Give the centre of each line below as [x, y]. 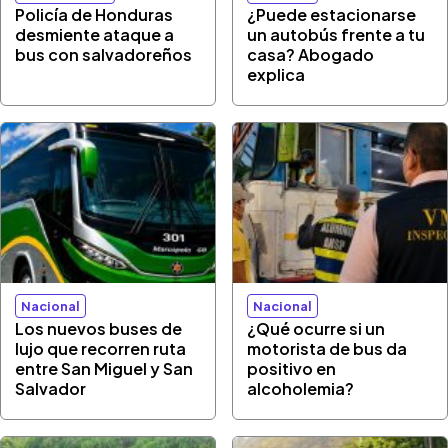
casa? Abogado [311, 54]
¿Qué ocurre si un [316, 328]
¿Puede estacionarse [332, 14]
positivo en [292, 368]
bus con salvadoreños [104, 54]
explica [276, 74]
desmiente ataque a [95, 34]
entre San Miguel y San [104, 368]
